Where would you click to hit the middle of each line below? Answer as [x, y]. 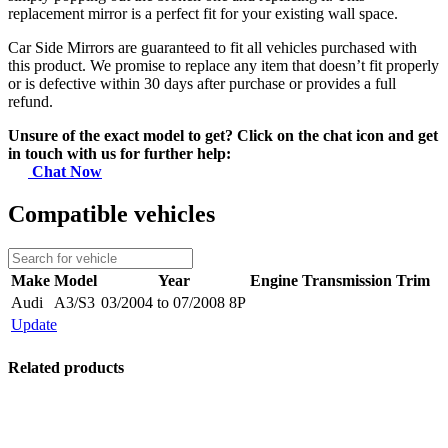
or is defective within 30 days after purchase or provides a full [202, 84]
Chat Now [65, 172]
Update [34, 325]
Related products [66, 367]
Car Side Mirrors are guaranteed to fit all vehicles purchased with [212, 48]
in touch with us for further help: [119, 154]
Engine [274, 281]
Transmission [347, 281]
